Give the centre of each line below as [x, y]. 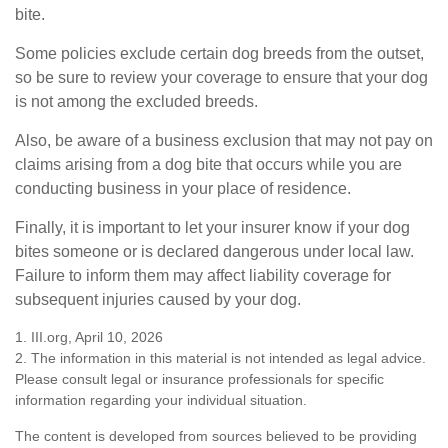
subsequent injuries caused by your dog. [158, 299]
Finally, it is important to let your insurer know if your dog [212, 227]
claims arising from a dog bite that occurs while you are [208, 164]
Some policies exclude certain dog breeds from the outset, [219, 53]
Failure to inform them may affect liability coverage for [203, 275]
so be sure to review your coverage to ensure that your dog [221, 77]
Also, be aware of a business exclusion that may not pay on [224, 140]
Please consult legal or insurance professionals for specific [199, 378]
